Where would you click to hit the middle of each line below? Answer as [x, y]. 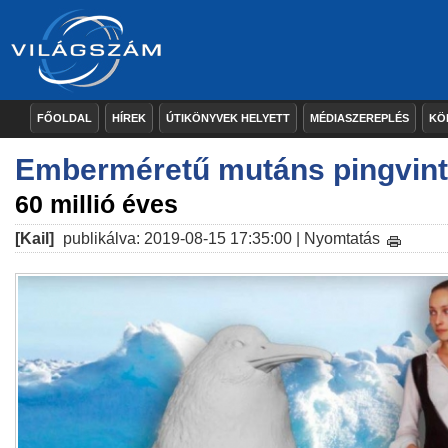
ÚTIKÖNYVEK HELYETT [228, 118]
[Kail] [34, 238]
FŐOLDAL [64, 118]
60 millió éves [96, 204]
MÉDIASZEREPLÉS [359, 118]
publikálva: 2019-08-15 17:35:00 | [181, 238]
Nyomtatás [342, 238]
